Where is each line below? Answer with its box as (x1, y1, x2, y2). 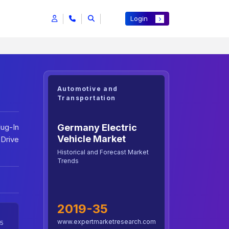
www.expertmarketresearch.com (57, 218, 156, 226)
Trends (57, 156, 79, 165)
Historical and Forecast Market (57, 148, 149, 156)
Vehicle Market (57, 133, 126, 144)
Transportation (57, 94, 116, 102)
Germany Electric (57, 122, 137, 133)
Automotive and (57, 85, 118, 93)
